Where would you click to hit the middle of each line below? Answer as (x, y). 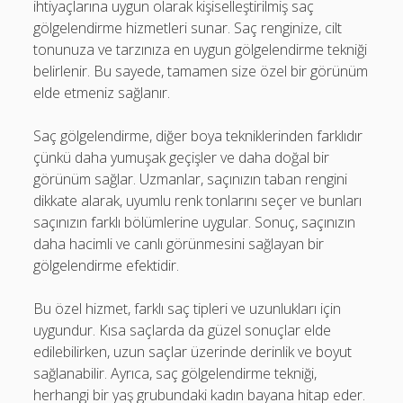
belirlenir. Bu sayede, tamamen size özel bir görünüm (201, 71)
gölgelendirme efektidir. (107, 265)
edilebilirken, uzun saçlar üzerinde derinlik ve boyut (193, 351)
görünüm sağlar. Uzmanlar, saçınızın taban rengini (191, 179)
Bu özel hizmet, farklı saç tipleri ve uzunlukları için (188, 308)
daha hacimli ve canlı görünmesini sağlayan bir (179, 243)
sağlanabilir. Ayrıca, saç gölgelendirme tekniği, (175, 373)
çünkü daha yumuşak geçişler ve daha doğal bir (182, 157)
